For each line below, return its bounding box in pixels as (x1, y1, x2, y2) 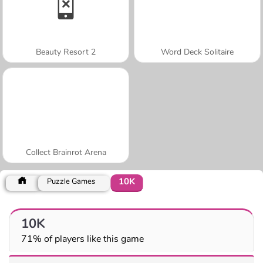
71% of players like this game (21, 232, 144, 245)
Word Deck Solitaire (161, 46, 234, 58)
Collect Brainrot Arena (25, 146, 106, 158)
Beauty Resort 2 (36, 46, 96, 58)
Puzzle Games (47, 176, 95, 187)
